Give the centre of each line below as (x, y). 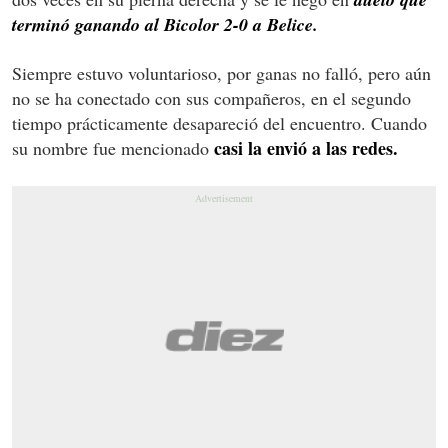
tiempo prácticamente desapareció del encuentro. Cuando (219, 122)
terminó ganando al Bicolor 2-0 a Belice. (165, 24)
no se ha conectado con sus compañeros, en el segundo (211, 97)
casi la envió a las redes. (306, 147)
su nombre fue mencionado (113, 147)
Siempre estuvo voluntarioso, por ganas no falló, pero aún (221, 72)
